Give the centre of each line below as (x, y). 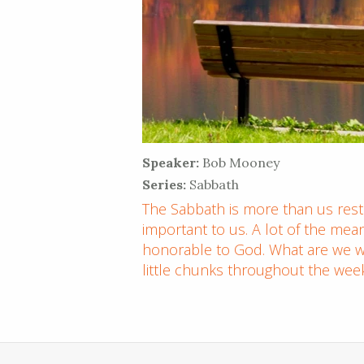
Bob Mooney (240, 162)
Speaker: (171, 162)
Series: (165, 184)
